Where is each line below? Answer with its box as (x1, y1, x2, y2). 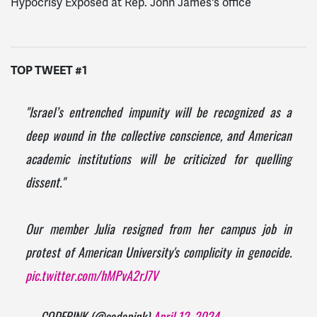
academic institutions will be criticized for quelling (25, 155, 292, 168)
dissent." (25, 178, 65, 191)
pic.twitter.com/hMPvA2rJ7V (25, 272, 158, 284)
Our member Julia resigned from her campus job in (25, 225, 292, 238)
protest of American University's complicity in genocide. (25, 248, 292, 261)
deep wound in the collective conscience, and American (25, 132, 292, 144)
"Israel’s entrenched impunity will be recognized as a (25, 108, 292, 121)
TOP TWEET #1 (11, 62, 87, 78)
